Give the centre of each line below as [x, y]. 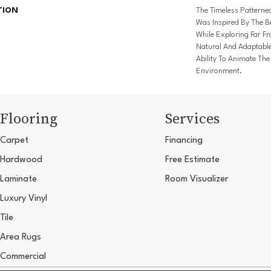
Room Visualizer [196, 180]
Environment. [219, 71]
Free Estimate [192, 160]
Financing [184, 141]
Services [192, 119]
